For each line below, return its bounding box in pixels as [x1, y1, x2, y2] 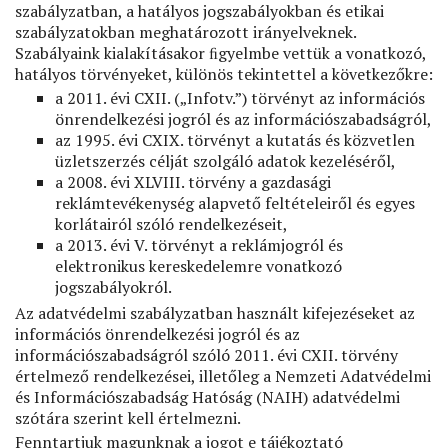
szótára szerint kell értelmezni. [15, 407, 241, 429]
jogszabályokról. [55, 276, 172, 298]
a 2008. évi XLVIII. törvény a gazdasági [55, 171, 331, 193]
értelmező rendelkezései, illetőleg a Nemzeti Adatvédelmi [15, 365, 431, 387]
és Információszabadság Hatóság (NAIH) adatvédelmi [15, 386, 400, 408]
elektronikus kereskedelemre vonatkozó [55, 255, 342, 277]
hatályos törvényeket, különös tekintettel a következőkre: [15, 63, 433, 85]
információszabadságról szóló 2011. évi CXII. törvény [15, 344, 398, 366]
